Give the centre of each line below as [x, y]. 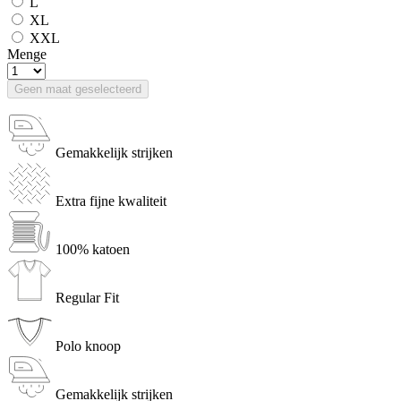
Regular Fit [87, 297]
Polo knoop [88, 346]
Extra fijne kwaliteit [111, 200]
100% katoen [93, 249]
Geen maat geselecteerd [78, 89]
